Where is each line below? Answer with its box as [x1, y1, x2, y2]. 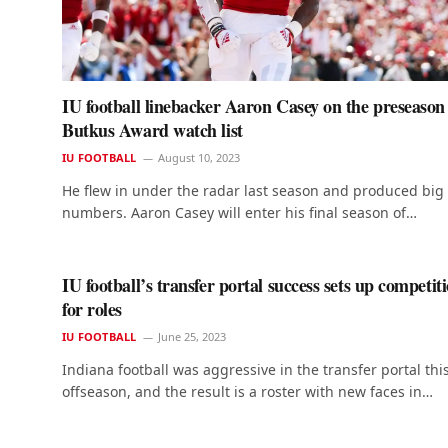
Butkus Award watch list [62, 117, 243, 144]
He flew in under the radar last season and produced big [62, 181, 444, 201]
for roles [62, 296, 122, 323]
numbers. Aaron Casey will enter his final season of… [62, 203, 417, 223]
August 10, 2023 [158, 150, 241, 166]
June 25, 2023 [158, 329, 227, 345]
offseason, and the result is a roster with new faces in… [62, 382, 433, 402]
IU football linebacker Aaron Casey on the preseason [62, 93, 446, 120]
